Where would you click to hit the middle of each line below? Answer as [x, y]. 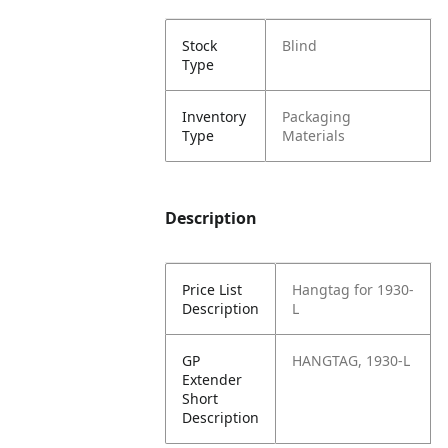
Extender [212, 379]
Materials [314, 135]
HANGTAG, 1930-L [351, 360]
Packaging [317, 116]
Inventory [214, 116]
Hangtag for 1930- [353, 289]
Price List [212, 289]
